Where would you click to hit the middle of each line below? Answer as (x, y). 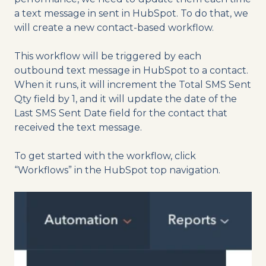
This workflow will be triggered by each (108, 56)
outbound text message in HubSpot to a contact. (131, 71)
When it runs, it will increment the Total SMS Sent (133, 85)
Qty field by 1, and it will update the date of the (126, 99)
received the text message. (78, 128)
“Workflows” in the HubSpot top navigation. (117, 170)
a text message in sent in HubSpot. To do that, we (131, 14)
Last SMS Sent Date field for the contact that (121, 113)
